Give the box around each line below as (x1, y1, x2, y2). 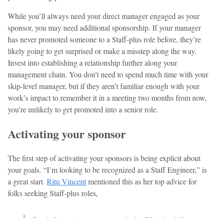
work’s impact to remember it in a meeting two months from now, (8, 92, 207, 103)
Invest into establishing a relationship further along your (8, 57, 177, 68)
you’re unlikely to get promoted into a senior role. (8, 104, 158, 114)
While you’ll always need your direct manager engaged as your (8, 10, 200, 21)
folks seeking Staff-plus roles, (8, 187, 98, 198)
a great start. (8, 176, 47, 186)
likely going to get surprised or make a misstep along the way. (8, 45, 197, 56)
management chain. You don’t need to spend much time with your (8, 69, 208, 79)
